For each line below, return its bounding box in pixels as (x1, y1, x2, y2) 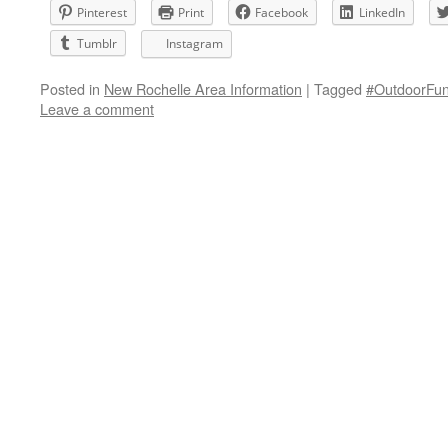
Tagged (314, 78, 362, 99)
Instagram (166, 35, 223, 52)
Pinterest (77, 4, 127, 21)
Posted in (40, 78, 100, 99)
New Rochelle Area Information (104, 78, 302, 99)
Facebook (255, 4, 308, 21)
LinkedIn (359, 4, 405, 21)
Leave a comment (40, 98, 154, 119)
